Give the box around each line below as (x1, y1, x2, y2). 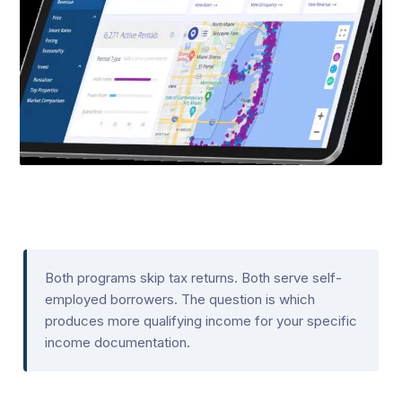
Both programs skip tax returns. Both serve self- (44, 268, 342, 286)
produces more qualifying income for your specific (44, 311, 357, 329)
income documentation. (44, 333, 190, 351)
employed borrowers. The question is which (44, 290, 315, 308)
